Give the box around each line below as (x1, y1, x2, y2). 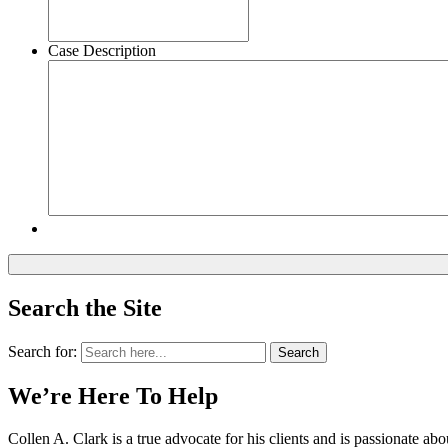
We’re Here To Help (8, 383, 218, 410)
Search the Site (8, 295, 162, 322)
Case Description (48, 42, 156, 60)
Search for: (8, 343, 77, 361)
